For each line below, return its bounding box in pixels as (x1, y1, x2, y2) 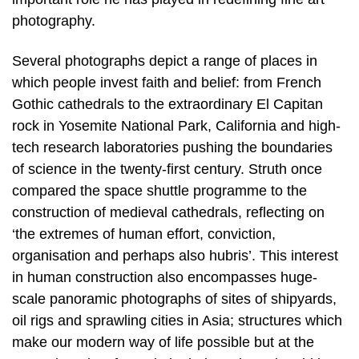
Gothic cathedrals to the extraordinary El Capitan (12, 95, 323, 112)
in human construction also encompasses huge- (12, 268, 317, 285)
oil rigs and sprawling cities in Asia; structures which (12, 312, 342, 329)
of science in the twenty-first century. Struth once (12, 160, 322, 177)
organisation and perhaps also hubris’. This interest (12, 247, 338, 264)
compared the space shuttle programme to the (12, 182, 307, 199)
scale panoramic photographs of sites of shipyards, (12, 290, 337, 307)
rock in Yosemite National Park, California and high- (12, 117, 341, 134)
